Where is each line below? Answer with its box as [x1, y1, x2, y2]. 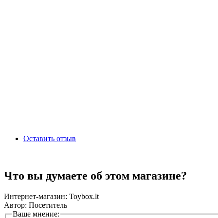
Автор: [4, 200, 27, 209]
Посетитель [27, 200, 67, 209]
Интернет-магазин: [4, 192, 67, 200]
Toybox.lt [67, 192, 99, 200]
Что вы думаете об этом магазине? [4, 169, 187, 182]
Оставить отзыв [23, 134, 76, 143]
